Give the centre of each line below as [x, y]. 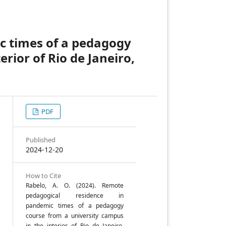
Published [41, 140]
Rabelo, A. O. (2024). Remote [75, 185]
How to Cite [44, 176]
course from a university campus [75, 216]
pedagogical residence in [75, 195]
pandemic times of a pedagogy [75, 206]
